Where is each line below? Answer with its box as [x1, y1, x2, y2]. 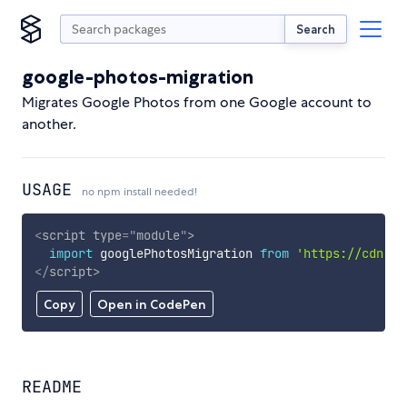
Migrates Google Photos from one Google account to [22, 93, 372, 112]
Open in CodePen [96, 296, 206, 313]
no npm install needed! [82, 184, 197, 199]
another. [22, 114, 76, 134]
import [48, 244, 93, 262]
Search [296, 21, 335, 36]
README [22, 376, 82, 398]
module [135, 226, 180, 243]
